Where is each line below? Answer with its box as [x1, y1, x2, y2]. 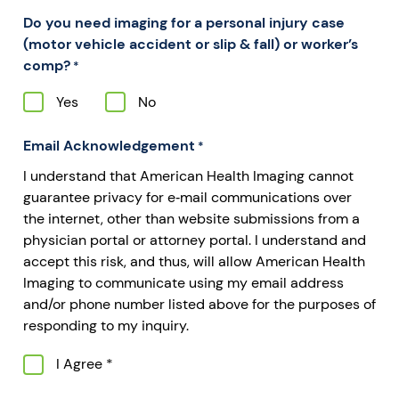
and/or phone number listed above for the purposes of [23, 295, 376, 314]
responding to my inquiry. [23, 316, 189, 336]
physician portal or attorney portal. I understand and [23, 231, 366, 250]
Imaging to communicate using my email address [23, 273, 344, 293]
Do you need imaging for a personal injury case [23, 12, 345, 32]
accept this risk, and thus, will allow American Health [23, 252, 365, 272]
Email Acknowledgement [23, 136, 195, 156]
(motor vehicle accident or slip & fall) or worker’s [23, 34, 358, 53]
